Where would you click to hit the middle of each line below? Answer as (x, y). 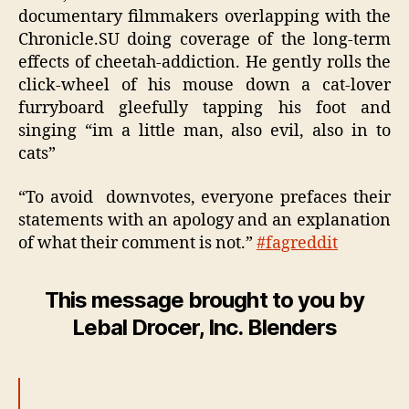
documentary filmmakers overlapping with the (204, 17)
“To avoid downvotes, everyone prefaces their (204, 197)
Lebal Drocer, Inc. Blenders (204, 327)
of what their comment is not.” (137, 243)
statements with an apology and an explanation (204, 220)
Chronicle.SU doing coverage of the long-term (204, 40)
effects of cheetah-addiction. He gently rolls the (204, 63)
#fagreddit (297, 243)
